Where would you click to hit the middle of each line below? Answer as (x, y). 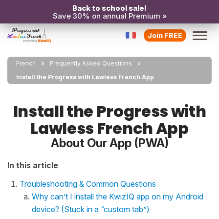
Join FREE (165, 35)
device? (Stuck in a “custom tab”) (91, 209)
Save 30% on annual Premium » (109, 16)
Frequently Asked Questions (91, 63)
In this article (33, 165)
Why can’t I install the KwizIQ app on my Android (118, 197)
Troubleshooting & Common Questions (88, 184)
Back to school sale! (109, 8)
